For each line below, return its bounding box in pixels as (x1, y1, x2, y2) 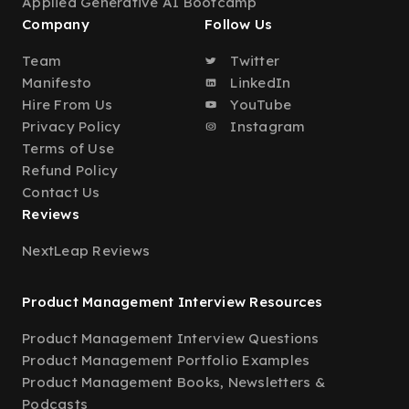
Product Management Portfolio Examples (22, 351, 310, 369)
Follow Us (204, 16, 273, 33)
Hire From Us (22, 96, 112, 113)
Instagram (226, 118, 306, 135)
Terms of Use (22, 140, 114, 157)
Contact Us (22, 184, 100, 201)
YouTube (226, 96, 291, 113)
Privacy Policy (22, 118, 121, 135)
